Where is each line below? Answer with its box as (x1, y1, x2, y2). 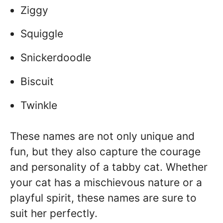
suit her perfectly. (10, 207, 98, 220)
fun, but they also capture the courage (10, 145, 201, 158)
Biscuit (20, 75, 54, 88)
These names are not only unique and (10, 130, 195, 143)
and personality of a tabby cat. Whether (10, 161, 208, 174)
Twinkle (20, 99, 57, 111)
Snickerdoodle (20, 51, 91, 64)
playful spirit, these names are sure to (10, 192, 197, 205)
